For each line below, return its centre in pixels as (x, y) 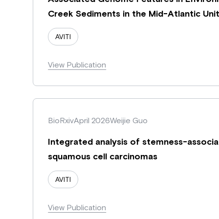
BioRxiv (61, 120)
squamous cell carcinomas (103, 156)
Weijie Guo (129, 120)
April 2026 (92, 120)
